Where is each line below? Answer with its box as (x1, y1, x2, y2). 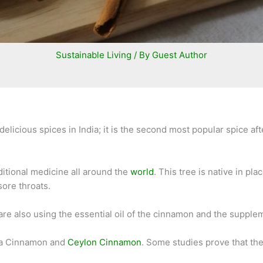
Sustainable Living (56, 49, 131, 61)
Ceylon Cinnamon (68, 237, 141, 248)
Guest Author (152, 49, 207, 61)
